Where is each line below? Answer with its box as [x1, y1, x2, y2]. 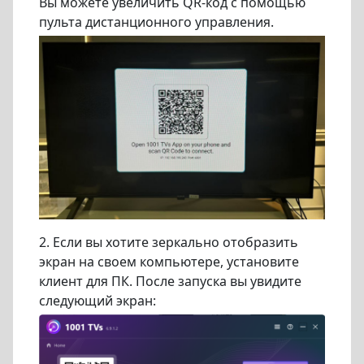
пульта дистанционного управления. [39, 13, 274, 32]
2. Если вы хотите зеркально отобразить [39, 232, 298, 251]
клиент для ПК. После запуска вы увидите [39, 271, 301, 290]
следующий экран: [39, 291, 156, 310]
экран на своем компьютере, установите [39, 252, 299, 271]
